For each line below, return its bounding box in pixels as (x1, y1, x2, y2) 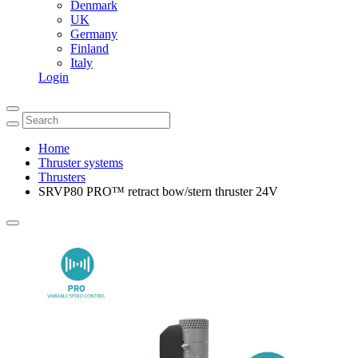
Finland (70, 42, 109, 55)
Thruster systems (38, 156, 123, 169)
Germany (70, 27, 117, 41)
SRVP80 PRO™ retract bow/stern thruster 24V (38, 185, 278, 198)
